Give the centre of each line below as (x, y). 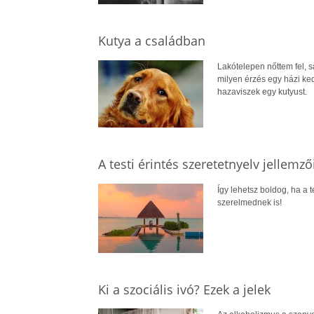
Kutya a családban (151, 40)
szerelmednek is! (249, 202)
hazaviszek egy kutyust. (262, 91)
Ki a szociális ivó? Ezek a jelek (184, 289)
